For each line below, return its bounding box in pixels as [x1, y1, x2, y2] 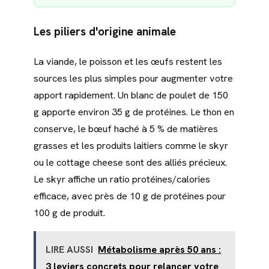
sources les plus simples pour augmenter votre [34, 72, 233, 85]
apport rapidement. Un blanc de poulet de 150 [34, 89, 228, 102]
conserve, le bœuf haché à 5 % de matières [34, 122, 218, 136]
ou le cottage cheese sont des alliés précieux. [34, 156, 227, 169]
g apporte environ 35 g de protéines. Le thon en [34, 106, 234, 119]
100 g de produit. [34, 207, 105, 220]
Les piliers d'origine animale [34, 24, 176, 40]
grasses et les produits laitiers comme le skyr [34, 139, 228, 153]
